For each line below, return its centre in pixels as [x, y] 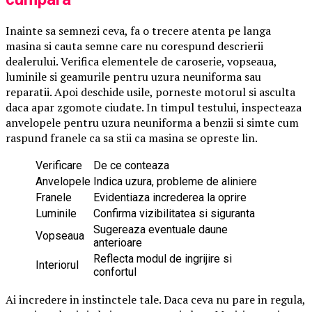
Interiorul [57, 265]
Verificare [59, 165]
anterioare [118, 242]
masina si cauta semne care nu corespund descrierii [134, 46]
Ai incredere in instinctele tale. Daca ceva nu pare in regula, [155, 299]
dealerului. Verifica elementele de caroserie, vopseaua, [141, 61]
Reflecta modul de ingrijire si [163, 258]
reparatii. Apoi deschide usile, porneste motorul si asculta [150, 92]
